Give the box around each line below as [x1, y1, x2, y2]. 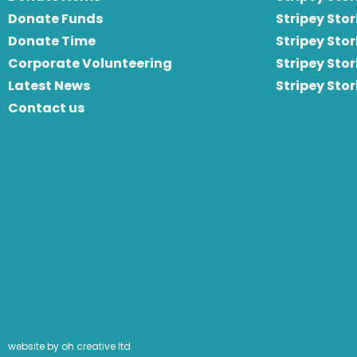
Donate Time [8, 32, 96, 51]
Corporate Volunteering [8, 54, 172, 73]
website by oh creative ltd [8, 339, 131, 354]
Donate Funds [8, 10, 103, 29]
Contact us [8, 99, 84, 118]
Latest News [8, 76, 90, 96]
